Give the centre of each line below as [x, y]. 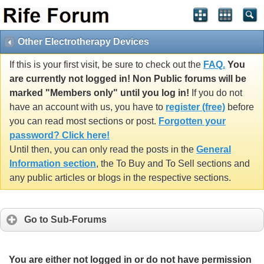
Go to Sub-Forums [65, 220]
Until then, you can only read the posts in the [103, 150]
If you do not [216, 93]
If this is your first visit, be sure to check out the [106, 65]
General [214, 150]
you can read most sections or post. [84, 121]
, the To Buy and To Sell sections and [173, 164]
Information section [53, 164]
